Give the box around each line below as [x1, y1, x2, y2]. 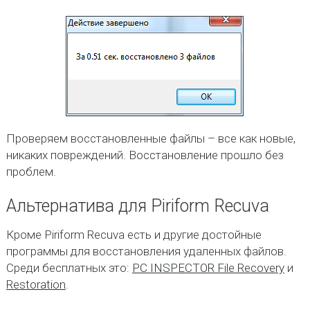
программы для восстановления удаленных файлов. [6, 244, 286, 258]
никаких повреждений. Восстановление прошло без [6, 148, 284, 162]
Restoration [6, 277, 66, 291]
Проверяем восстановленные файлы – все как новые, [6, 131, 295, 145]
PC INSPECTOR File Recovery [131, 261, 284, 275]
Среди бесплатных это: [6, 261, 132, 275]
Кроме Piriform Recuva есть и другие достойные [6, 228, 262, 241]
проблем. [6, 165, 56, 179]
